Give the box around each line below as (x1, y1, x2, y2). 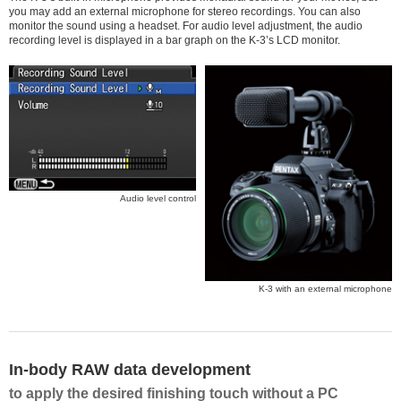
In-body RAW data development (9, 361, 251, 380)
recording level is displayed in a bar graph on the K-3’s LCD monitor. (9, 34, 340, 47)
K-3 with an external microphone (259, 284, 392, 294)
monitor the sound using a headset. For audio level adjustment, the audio (9, 20, 363, 33)
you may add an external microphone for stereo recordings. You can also (9, 5, 361, 19)
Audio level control (120, 192, 197, 203)
